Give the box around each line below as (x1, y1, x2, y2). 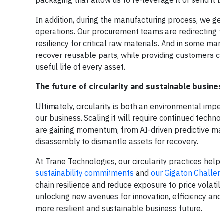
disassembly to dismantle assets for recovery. (35, 136, 198, 146)
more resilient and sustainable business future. (35, 203, 202, 213)
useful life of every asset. (35, 61, 125, 72)
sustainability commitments (35, 167, 134, 178)
